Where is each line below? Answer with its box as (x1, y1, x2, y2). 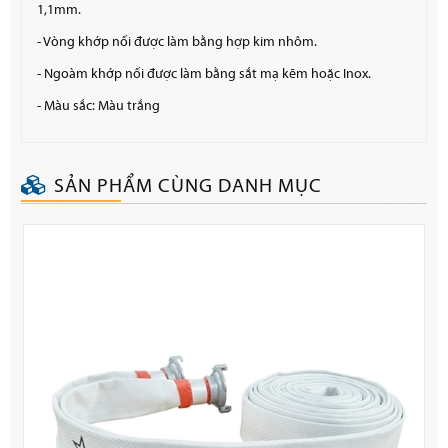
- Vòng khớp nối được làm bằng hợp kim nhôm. (37, 34, 318, 50)
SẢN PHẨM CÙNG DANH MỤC (54, 176, 323, 197)
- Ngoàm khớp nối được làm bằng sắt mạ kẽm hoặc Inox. (37, 66, 372, 82)
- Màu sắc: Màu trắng (37, 98, 161, 114)
